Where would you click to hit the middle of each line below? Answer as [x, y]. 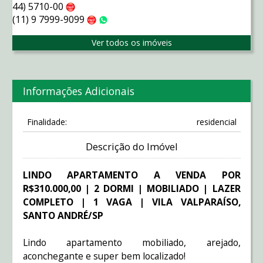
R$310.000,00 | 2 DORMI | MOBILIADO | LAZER [131, 188]
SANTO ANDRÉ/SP [63, 215]
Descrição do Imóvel [131, 147]
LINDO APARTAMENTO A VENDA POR [131, 175]
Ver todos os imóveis [131, 43]
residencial [216, 122]
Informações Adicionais [78, 91]
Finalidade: [47, 122]
